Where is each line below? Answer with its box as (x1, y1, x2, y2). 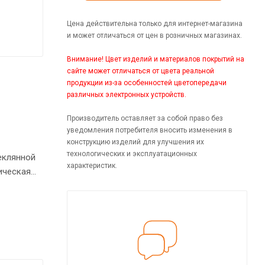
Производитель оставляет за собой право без (67, 114, 223, 122)
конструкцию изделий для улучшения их (67, 137, 204, 146)
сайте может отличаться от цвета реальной (67, 66, 214, 75)
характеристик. (67, 161, 117, 170)
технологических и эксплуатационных (67, 149, 197, 158)
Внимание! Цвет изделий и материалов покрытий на (67, 54, 244, 63)
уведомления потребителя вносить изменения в (67, 125, 232, 134)
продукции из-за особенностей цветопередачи (67, 78, 227, 87)
